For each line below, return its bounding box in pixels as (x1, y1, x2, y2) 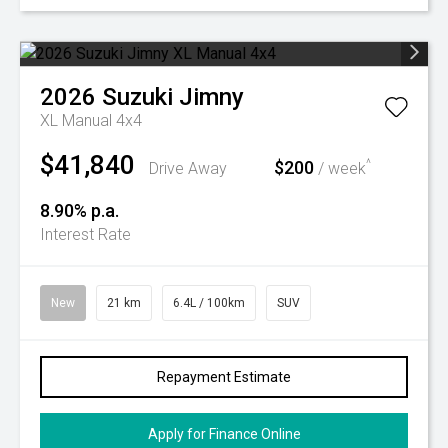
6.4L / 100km (173, 296, 245, 310)
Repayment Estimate (157, 369, 291, 385)
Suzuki (102, 83, 173, 111)
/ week (314, 159, 366, 178)
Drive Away (149, 159, 227, 178)
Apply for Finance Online (147, 426, 301, 442)
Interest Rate (40, 225, 131, 244)
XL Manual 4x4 (40, 111, 142, 130)
